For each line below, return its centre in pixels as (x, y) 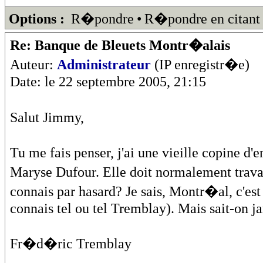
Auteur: (33, 64)
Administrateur (104, 64)
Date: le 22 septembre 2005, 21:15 (108, 81)
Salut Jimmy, (47, 117)
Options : (37, 18)
